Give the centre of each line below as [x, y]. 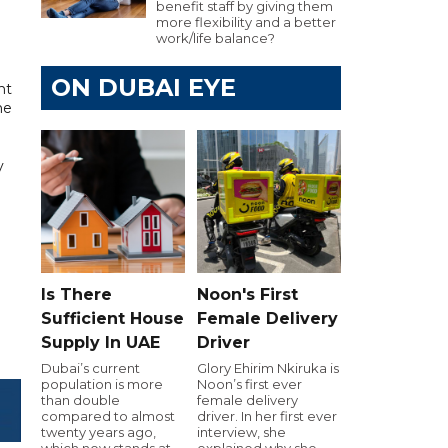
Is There [76, 294]
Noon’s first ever [249, 383]
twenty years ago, [98, 431]
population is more [102, 383]
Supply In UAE [100, 342]
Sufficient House [112, 318]
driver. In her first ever [267, 415]
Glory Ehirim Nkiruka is [268, 367]
